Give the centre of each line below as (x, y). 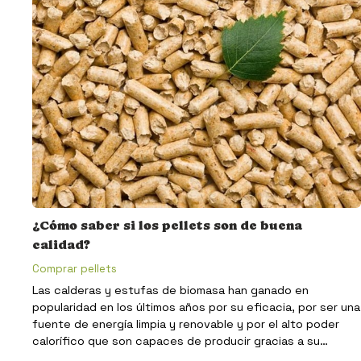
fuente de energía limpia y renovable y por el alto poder (186, 324)
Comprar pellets (75, 268)
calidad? (61, 244)
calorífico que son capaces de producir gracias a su (176, 341)
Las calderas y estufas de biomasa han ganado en (170, 290)
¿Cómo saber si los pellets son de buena (167, 225)
